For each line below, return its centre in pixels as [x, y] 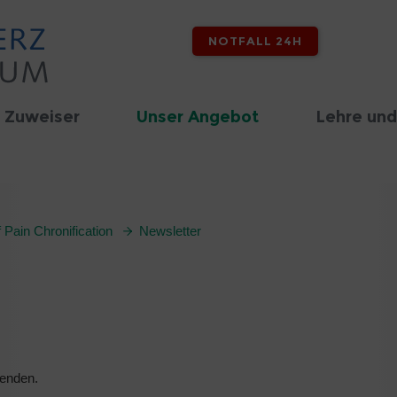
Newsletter [170, 231]
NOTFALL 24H [256, 41]
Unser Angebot [198, 117]
